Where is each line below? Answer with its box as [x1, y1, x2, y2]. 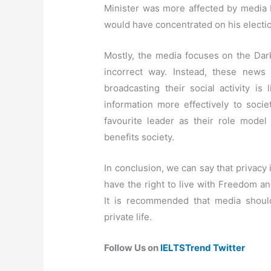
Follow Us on [104, 241, 161, 253]
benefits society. [104, 131, 175, 143]
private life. [104, 211, 152, 223]
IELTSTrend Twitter [160, 241, 246, 253]
